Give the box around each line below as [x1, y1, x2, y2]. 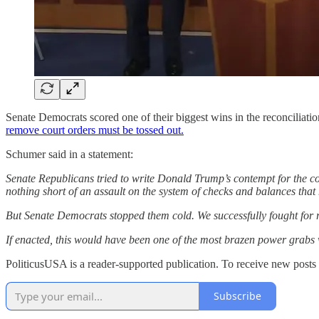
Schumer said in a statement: [6, 147, 133, 160]
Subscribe [214, 289, 261, 303]
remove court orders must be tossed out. [6, 123, 184, 136]
